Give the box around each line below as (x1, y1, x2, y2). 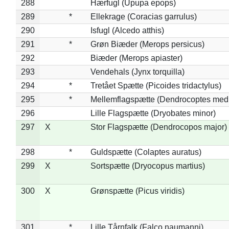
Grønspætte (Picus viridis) (90, 186, 185, 195)
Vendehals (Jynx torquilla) (90, 67, 185, 76)
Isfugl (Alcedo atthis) (90, 26, 164, 35)
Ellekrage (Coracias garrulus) (90, 12, 197, 21)
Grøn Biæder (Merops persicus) (90, 39, 204, 49)
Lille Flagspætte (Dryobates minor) (90, 108, 216, 118)
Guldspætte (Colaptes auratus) (90, 147, 201, 156)
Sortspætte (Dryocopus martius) (90, 161, 205, 170)
